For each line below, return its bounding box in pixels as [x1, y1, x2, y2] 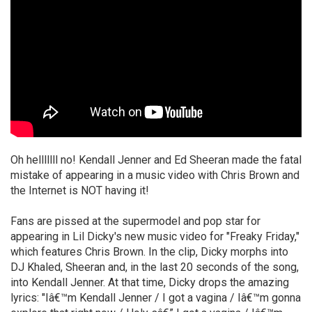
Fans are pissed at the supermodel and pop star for [10, 214, 260, 228]
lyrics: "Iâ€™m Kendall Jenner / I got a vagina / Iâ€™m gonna [10, 291, 301, 304]
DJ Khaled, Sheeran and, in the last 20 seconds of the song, [10, 260, 299, 274]
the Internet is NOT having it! [10, 184, 149, 197]
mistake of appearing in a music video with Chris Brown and [10, 169, 299, 182]
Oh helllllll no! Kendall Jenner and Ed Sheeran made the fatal [10, 153, 302, 166]
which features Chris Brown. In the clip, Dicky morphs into [10, 245, 288, 258]
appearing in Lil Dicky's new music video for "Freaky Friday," [10, 230, 299, 243]
